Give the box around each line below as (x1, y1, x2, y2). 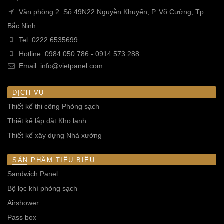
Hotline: (17, 50, 45, 58)
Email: (17, 62, 40, 70)
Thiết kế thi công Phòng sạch (7, 102, 99, 111)
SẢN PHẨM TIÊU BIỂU (12, 156, 95, 164)
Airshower (7, 199, 39, 207)
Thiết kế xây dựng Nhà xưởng (7, 131, 102, 140)
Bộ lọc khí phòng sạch (7, 184, 77, 193)
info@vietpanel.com (40, 62, 103, 70)
